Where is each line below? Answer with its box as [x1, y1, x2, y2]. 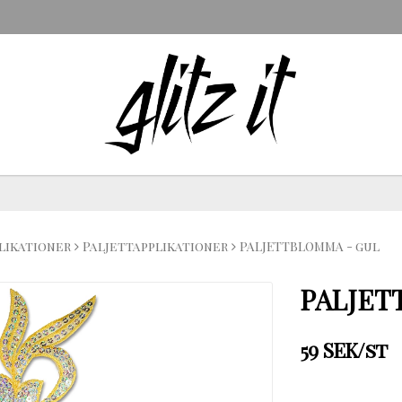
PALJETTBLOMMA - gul [240, 237, 380, 255]
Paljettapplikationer [83, 237, 228, 255]
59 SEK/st [300, 335, 388, 363]
